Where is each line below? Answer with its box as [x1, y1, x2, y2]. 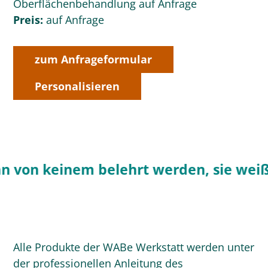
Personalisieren [35, 78, 120, 93]
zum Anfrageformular [35, 51, 153, 66]
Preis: [13, 12, 44, 27]
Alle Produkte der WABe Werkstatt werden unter [13, 239, 255, 254]
